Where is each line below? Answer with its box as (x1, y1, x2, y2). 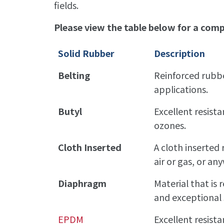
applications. (154, 82, 208, 95)
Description (154, 46, 205, 59)
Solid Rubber (58, 46, 115, 59)
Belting (58, 68, 90, 81)
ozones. (154, 118, 186, 131)
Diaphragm (58, 176, 109, 189)
